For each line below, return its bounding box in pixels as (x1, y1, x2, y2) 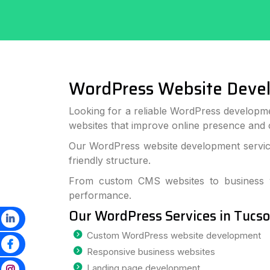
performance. (69, 189, 131, 201)
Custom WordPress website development (87, 230, 261, 241)
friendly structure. (69, 154, 151, 166)
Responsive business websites (87, 246, 215, 257)
